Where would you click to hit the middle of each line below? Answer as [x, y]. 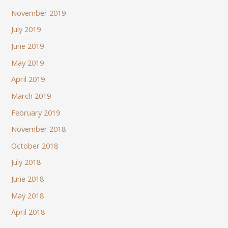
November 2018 [39, 129]
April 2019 [28, 79]
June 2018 [28, 179]
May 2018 [28, 195]
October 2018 [35, 145]
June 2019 [28, 46]
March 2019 [31, 95]
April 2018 [28, 212]
